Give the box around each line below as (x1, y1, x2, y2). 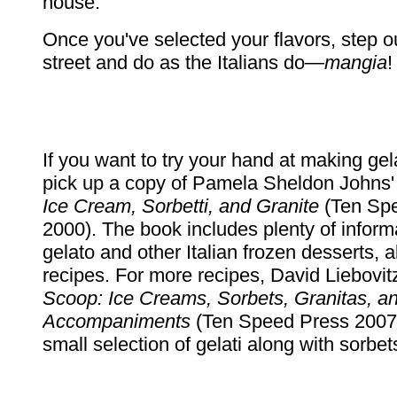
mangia (324, 51, 387, 74)
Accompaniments (43, 310, 191, 333)
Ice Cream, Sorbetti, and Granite (43, 195, 319, 218)
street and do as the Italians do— (43, 51, 324, 74)
